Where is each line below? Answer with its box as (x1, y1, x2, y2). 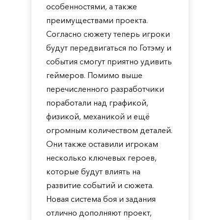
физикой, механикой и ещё (46, 111, 150, 121)
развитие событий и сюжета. (46, 180, 154, 190)
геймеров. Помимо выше (46, 70, 142, 80)
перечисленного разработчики (46, 84, 164, 94)
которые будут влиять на (46, 166, 140, 176)
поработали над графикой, (46, 98, 148, 108)
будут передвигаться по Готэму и (46, 43, 171, 53)
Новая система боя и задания (46, 194, 156, 204)
